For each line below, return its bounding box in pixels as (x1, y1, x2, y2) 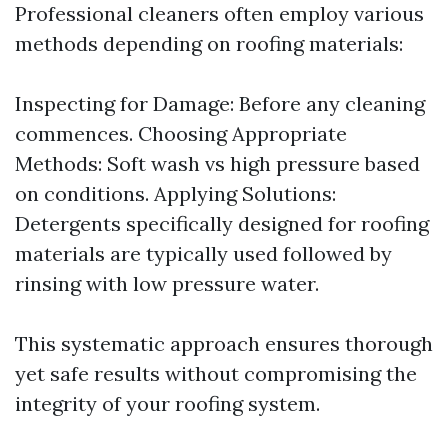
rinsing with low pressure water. (15, 271, 319, 296)
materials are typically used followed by (15, 241, 392, 266)
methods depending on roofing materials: (15, 31, 403, 56)
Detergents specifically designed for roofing (15, 211, 429, 236)
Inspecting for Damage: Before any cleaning (15, 91, 425, 116)
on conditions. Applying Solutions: (15, 181, 336, 206)
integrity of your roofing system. (15, 391, 320, 416)
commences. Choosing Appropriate (15, 121, 347, 146)
